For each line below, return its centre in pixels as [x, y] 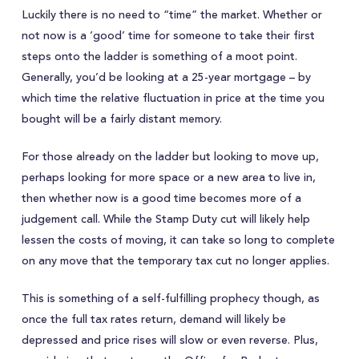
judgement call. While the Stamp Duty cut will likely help [165, 220]
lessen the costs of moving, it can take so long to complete [178, 240]
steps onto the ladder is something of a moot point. [159, 57]
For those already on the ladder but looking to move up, [170, 157]
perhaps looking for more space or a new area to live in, [168, 178]
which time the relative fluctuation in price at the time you [173, 99]
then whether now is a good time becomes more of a [161, 199]
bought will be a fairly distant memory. [121, 119]
